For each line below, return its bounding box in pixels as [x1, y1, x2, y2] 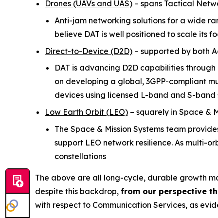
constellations [54, 151, 106, 161]
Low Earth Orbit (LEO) [45, 107, 128, 117]
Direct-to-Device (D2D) [45, 46, 132, 56]
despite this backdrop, [35, 186, 121, 196]
